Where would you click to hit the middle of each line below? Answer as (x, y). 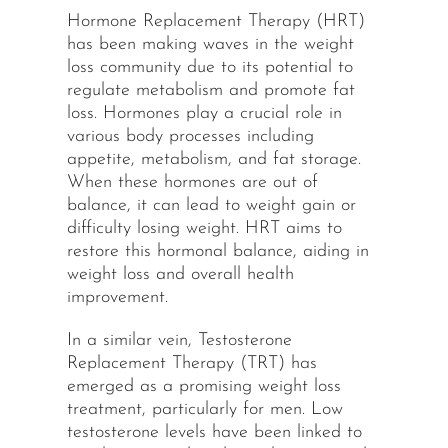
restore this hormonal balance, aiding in (217, 252)
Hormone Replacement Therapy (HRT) (215, 22)
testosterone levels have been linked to (214, 433)
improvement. (117, 298)
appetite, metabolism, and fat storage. (213, 160)
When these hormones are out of (192, 183)
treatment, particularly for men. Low (204, 410)
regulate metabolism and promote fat (210, 91)
